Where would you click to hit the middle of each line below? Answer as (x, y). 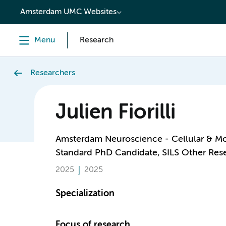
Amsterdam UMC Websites (68, 12)
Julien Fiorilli (115, 113)
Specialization (85, 194)
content (29, 9)
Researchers (53, 73)
